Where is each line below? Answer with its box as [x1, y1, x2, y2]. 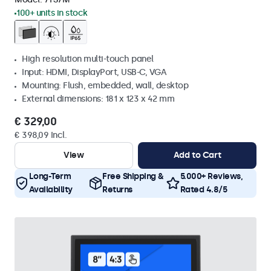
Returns [102, 184, 132, 195]
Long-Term [28, 171, 71, 181]
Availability [28, 184, 73, 195]
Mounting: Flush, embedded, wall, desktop [22, 80, 188, 91]
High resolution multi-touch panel [22, 54, 154, 64]
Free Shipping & [102, 171, 164, 181]
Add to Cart [173, 150, 221, 160]
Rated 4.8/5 [180, 184, 227, 195]
